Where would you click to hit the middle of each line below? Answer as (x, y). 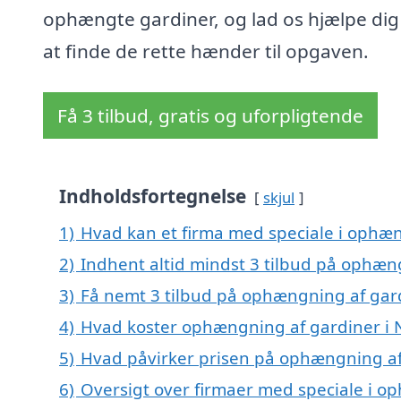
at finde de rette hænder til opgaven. (206, 51)
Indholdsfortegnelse (153, 196)
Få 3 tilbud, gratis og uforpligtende (210, 116)
